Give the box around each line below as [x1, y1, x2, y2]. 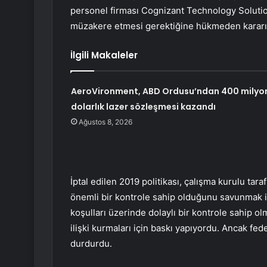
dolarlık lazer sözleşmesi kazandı [70, 101, 216, 113]
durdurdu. [70, 238, 112, 250]
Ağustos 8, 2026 [78, 117, 132, 127]
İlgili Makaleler [70, 49, 138, 62]
